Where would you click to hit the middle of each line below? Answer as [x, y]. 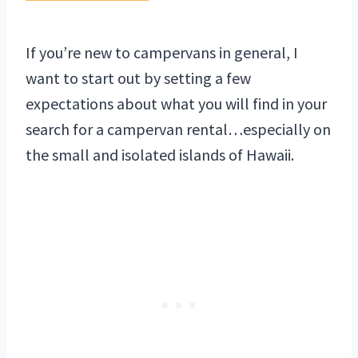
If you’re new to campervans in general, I [162, 53]
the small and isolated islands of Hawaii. [160, 155]
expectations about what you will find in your [176, 104]
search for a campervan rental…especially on [178, 129]
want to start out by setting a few [138, 78]
